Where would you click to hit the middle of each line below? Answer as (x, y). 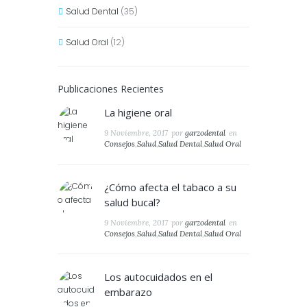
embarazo (128, 292)
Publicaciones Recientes (111, 89)
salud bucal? (132, 202)
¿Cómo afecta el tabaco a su (170, 187)
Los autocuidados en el (158, 277)
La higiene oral (138, 113)
